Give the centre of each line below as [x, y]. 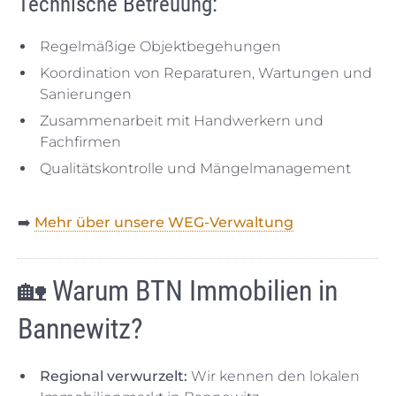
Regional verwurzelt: [114, 376]
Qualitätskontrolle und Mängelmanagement [195, 168]
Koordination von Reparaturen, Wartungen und [206, 72]
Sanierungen [86, 94]
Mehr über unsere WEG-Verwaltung [164, 222]
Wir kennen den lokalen [274, 376]
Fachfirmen [80, 141]
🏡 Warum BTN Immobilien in [178, 290]
